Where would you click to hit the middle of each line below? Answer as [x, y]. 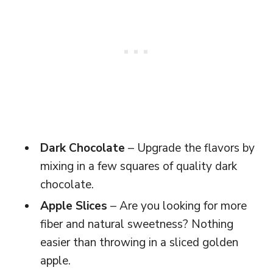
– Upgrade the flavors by [190, 148]
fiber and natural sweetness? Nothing [137, 224]
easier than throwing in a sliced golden [139, 242]
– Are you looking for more [177, 206]
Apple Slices [74, 206]
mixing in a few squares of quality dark [139, 166]
